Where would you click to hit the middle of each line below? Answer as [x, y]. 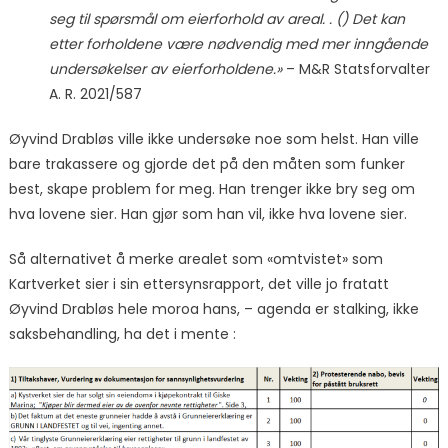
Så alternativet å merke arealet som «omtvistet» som [195, 259]
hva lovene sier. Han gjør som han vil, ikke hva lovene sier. [207, 214]
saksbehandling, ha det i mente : [122, 334]
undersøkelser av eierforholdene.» [165, 69]
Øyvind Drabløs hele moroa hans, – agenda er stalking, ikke [213, 309]
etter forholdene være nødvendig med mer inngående [238, 44]
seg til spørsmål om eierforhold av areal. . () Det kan [226, 19]
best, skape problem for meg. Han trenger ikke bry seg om [211, 189]
